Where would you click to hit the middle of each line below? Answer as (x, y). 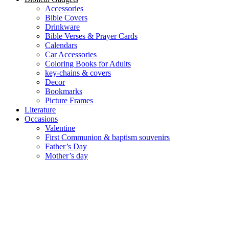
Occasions (41, 119)
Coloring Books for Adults (88, 64)
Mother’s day (66, 156)
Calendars (61, 45)
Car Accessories (71, 55)
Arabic (72, 218)
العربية (45, 218)
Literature (40, 110)
